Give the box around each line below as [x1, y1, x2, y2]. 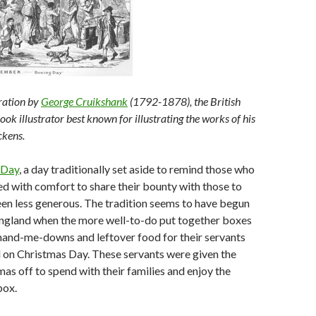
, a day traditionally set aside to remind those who [19, 162, 255, 176]
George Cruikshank [41, 94, 128, 108]
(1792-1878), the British [128, 94, 241, 108]
